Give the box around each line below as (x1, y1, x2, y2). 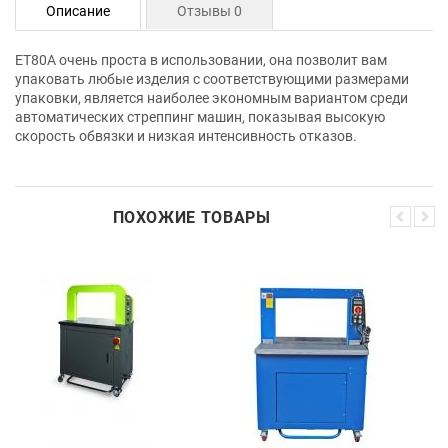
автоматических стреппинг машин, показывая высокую (15, 108, 385, 125)
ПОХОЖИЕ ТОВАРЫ (112, 207, 271, 227)
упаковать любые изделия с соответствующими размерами (15, 70, 409, 87)
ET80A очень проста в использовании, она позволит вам (15, 51, 387, 68)
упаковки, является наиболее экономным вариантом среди (15, 89, 408, 106)
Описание (46, 2, 110, 19)
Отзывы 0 (177, 2, 242, 19)
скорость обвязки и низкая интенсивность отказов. (15, 127, 357, 144)
